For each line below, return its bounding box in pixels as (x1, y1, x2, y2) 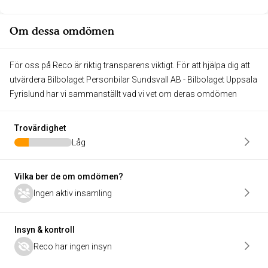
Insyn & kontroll (14, 224, 75, 234)
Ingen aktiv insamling (33, 188, 112, 198)
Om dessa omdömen (10, 24, 114, 37)
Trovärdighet (14, 123, 66, 133)
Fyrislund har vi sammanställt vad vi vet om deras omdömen (10, 89, 237, 99)
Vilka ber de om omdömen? (14, 171, 123, 181)
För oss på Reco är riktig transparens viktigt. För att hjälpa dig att (10, 60, 250, 70)
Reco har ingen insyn (33, 241, 112, 251)
